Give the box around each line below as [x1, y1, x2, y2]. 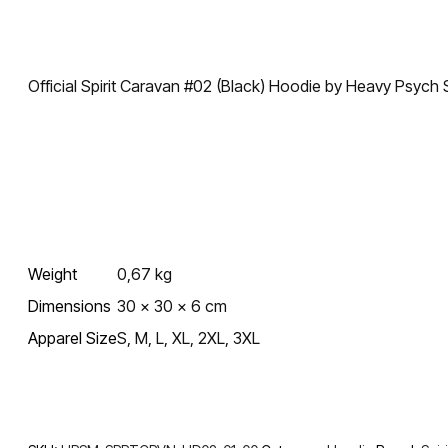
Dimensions [28, 296, 112, 317]
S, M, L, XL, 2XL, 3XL [117, 328, 261, 349]
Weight [28, 264, 78, 285]
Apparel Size [28, 328, 118, 349]
